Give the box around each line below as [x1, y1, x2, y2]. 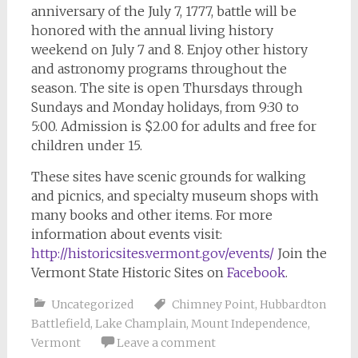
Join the [273, 245, 327, 261]
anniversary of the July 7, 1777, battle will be [30, 3, 296, 19]
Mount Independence [190, 316, 308, 331]
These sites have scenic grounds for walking [30, 169, 306, 185]
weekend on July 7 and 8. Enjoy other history [30, 42, 308, 58]
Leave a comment [116, 336, 216, 350]
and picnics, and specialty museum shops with [30, 188, 319, 204]
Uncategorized [50, 297, 133, 312]
